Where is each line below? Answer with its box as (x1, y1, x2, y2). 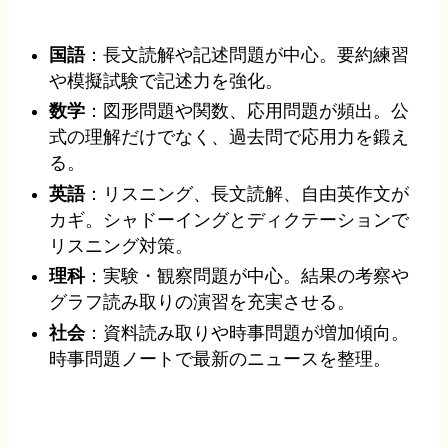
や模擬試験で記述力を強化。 (49, 70, 284, 91)
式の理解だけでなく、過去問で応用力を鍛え (49, 127, 410, 148)
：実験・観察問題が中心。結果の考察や (85, 266, 410, 287)
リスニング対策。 (49, 235, 194, 256)
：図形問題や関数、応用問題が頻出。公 (85, 101, 410, 122)
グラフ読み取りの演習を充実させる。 (49, 292, 356, 313)
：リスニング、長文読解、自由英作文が (85, 183, 410, 204)
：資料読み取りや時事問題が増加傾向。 (85, 322, 410, 343)
